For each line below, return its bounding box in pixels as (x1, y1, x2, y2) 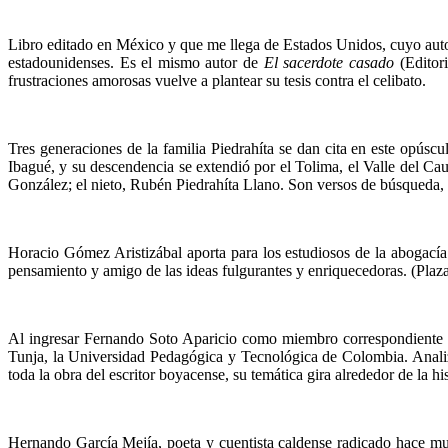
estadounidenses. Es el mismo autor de (8, 53, 264, 71)
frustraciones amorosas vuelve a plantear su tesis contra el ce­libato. (8, 71, 426, 89)
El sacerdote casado (263, 53, 394, 71)
